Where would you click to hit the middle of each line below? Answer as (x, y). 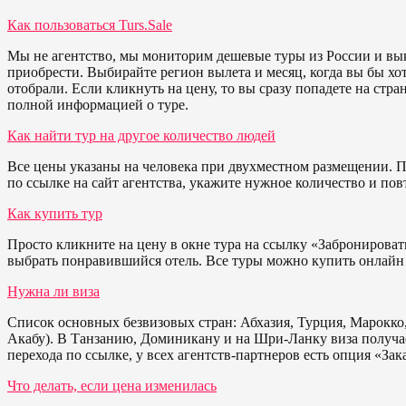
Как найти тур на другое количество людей (141, 135)
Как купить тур (55, 213)
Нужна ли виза (53, 291)
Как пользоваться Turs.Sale (90, 24)
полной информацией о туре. (98, 104)
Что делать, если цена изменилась (112, 385)
